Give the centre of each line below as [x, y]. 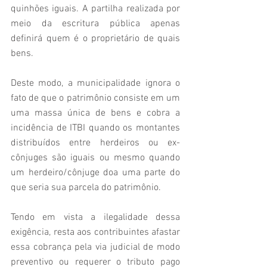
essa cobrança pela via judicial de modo [95, 248]
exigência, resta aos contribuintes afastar [95, 233]
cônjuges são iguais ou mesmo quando [95, 158]
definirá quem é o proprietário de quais [95, 39]
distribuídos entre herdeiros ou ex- [95, 143]
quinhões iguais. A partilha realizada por [95, 9]
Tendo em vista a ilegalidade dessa [95, 218]
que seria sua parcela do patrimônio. [86, 188]
